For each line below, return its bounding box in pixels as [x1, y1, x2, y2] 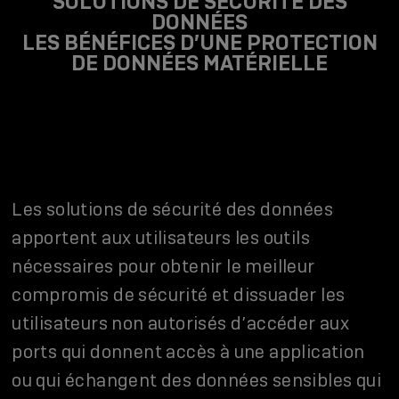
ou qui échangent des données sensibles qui [12, 369, 382, 393]
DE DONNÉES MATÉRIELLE [71, 49, 328, 77]
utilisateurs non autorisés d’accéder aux [12, 312, 350, 336]
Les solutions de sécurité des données [12, 198, 334, 222]
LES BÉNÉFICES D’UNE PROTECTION [21, 28, 378, 56]
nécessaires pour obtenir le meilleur [12, 255, 315, 279]
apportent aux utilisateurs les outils [12, 226, 311, 250]
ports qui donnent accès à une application [12, 340, 365, 364]
